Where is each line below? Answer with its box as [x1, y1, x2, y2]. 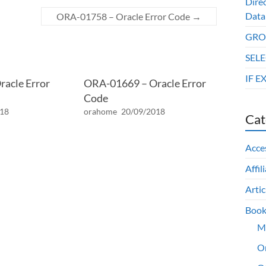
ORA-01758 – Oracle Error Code [56, 11, 192, 22]
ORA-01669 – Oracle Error [83, 77, 206, 90]
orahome [83, 106, 117, 116]
